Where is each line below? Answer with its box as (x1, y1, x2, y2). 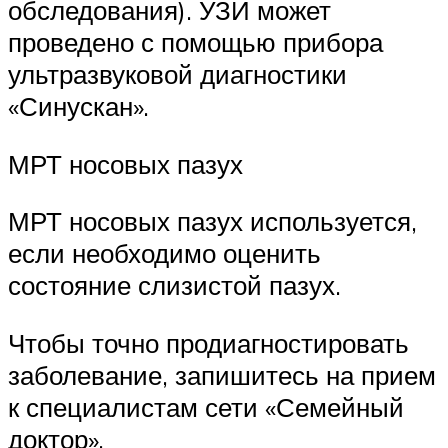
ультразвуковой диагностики (8, 58, 347, 91)
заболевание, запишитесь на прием (8, 358, 436, 391)
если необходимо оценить (8, 237, 321, 270)
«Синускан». (8, 90, 149, 123)
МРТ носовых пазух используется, (8, 205, 417, 238)
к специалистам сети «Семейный (8, 390, 404, 423)
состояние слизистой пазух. (8, 269, 341, 302)
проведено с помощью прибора (8, 26, 383, 59)
